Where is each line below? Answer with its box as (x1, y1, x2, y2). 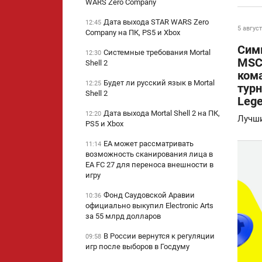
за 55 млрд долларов (85, 212, 161, 221)
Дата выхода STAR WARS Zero (104, 18, 209, 27)
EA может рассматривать (104, 139, 194, 149)
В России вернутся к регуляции (104, 232, 215, 241)
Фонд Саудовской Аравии (104, 191, 195, 200)
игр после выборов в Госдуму (85, 242, 189, 251)
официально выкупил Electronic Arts (85, 201, 213, 211)
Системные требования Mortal (104, 48, 211, 57)
